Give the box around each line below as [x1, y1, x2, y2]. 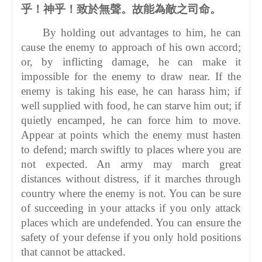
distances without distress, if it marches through [21, 172, 241, 185]
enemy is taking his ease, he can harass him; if [21, 84, 241, 97]
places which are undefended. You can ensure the [21, 216, 241, 229]
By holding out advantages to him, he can [43, 26, 241, 39]
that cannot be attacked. [21, 245, 126, 258]
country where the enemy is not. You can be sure [21, 187, 241, 199]
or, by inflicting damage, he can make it [21, 55, 241, 68]
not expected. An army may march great [21, 157, 241, 170]
